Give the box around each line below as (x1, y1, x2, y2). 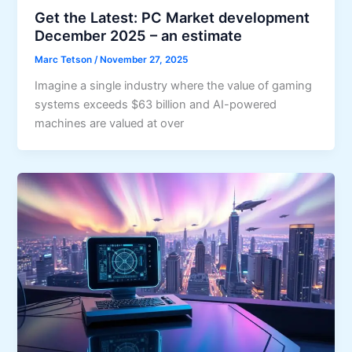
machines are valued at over (35, 115, 185, 130)
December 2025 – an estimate (35, 27, 243, 45)
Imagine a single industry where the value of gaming (35, 78, 313, 93)
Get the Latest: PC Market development (35, 9, 310, 27)
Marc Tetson (35, 54, 95, 66)
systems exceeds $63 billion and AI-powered (35, 97, 277, 112)
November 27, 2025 (100, 54, 189, 66)
